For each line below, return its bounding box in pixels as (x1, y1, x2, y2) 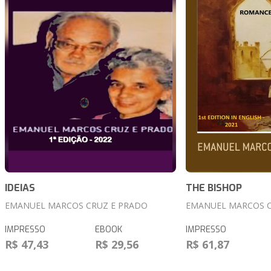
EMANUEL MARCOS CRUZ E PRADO (5, 200, 148, 212)
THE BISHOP (185, 181, 242, 195)
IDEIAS (5, 181, 35, 195)
